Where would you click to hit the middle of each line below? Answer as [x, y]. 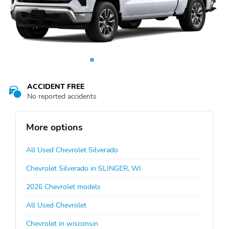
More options [54, 127]
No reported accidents [62, 96]
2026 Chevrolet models [63, 187]
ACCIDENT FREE [56, 86]
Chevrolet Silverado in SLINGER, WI [84, 168]
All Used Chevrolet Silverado [72, 150]
